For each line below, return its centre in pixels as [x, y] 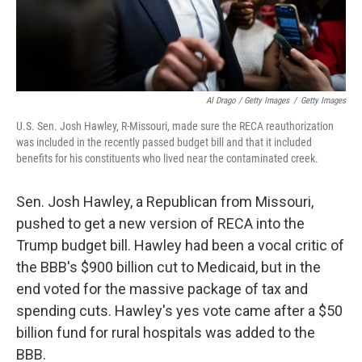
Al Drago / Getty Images [248, 101]
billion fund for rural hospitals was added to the [166, 333]
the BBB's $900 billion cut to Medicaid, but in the [168, 267]
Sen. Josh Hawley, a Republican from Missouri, [165, 202]
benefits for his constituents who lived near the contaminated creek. [167, 158]
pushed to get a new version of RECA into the [160, 223]
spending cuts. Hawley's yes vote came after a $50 [179, 311]
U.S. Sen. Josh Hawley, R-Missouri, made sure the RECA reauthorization [175, 126]
